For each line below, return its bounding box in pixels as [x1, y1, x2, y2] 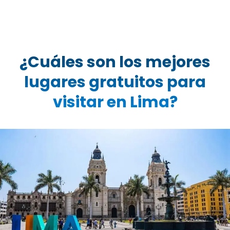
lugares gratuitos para [24, 71, 206, 93]
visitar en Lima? [52, 91, 178, 113]
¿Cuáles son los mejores [20, 51, 210, 73]
